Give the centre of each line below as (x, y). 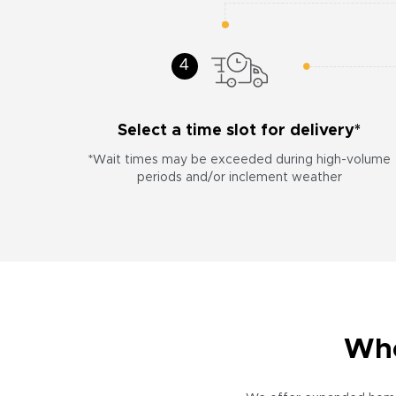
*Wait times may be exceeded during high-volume (240, 160)
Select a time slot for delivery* (240, 131)
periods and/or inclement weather (239, 178)
